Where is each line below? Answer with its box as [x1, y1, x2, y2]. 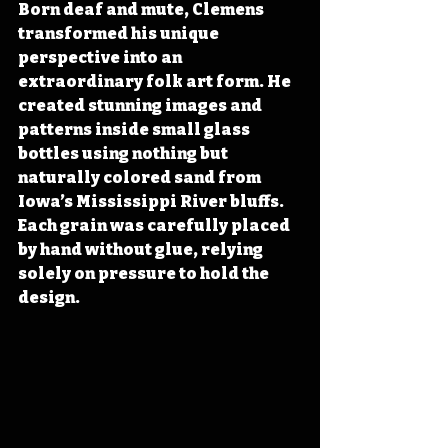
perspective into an [18, 47, 185, 67]
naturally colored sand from [18, 167, 264, 187]
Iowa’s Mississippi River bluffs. [18, 191, 287, 211]
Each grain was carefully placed [18, 215, 293, 235]
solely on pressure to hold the [18, 263, 272, 283]
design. [18, 287, 80, 307]
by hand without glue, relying [18, 239, 266, 259]
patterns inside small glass [18, 119, 253, 139]
